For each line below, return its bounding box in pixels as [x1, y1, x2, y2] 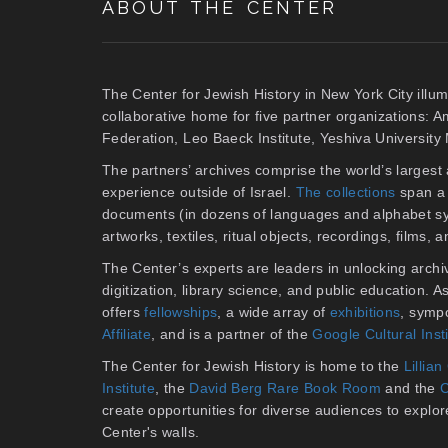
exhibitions [329, 303, 401, 320]
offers [102, 303, 145, 320]
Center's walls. [102, 423, 200, 440]
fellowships [144, 303, 218, 320]
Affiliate [102, 325, 152, 342]
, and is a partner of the [151, 325, 313, 342]
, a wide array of [217, 303, 330, 320]
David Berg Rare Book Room [189, 379, 382, 396]
